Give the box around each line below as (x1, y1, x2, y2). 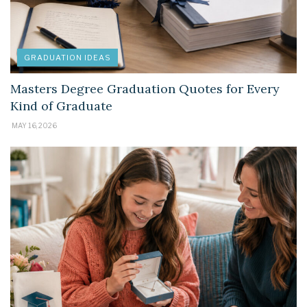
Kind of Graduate (10, 98, 112, 114)
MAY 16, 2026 (10, 121, 57, 130)
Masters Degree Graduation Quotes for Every (10, 81, 280, 97)
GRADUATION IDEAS (24, 53, 111, 63)
